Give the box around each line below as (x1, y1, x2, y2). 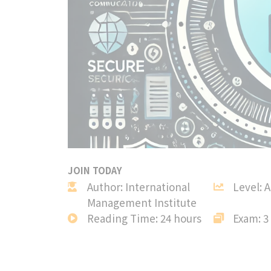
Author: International (87, 178, 190, 194)
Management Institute (87, 194, 197, 210)
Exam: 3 (233, 210, 269, 226)
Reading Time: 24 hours (87, 210, 201, 226)
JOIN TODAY (68, 163, 122, 177)
